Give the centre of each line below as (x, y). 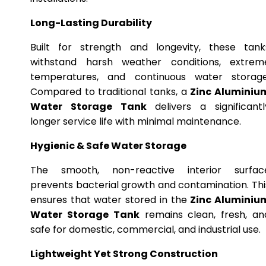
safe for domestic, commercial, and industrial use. (145, 229)
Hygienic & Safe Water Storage (108, 146)
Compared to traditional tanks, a (110, 92)
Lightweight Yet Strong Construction (124, 254)
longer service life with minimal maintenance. (136, 121)
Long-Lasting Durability (91, 23)
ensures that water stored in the (110, 200)
